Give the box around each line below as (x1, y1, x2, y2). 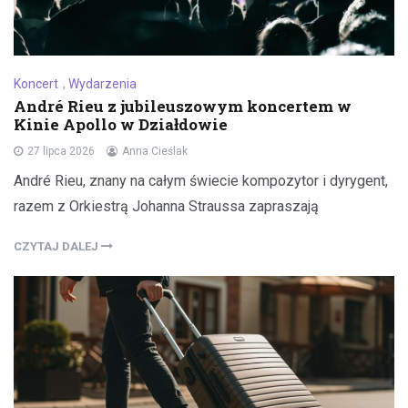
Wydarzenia (68, 76, 137, 91)
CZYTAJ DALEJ (14, 239, 101, 253)
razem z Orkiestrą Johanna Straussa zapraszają (14, 197, 319, 215)
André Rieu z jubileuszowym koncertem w (14, 95, 352, 117)
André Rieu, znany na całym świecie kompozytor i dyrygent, (14, 171, 388, 189)
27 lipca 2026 (27, 144, 95, 158)
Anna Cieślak (122, 144, 188, 158)
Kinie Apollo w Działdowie (14, 113, 228, 135)
